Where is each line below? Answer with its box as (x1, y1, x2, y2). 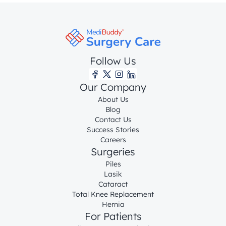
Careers (100, 135, 126, 144)
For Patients (84, 210, 142, 222)
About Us (97, 95, 129, 104)
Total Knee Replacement (72, 190, 154, 199)
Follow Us (90, 54, 136, 67)
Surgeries (91, 145, 135, 158)
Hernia (101, 200, 125, 209)
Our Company (80, 81, 146, 93)
